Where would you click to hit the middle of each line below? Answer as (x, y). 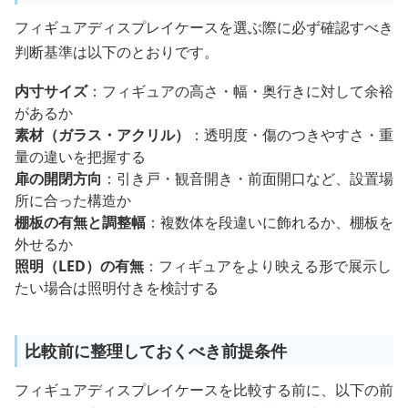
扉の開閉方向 (58, 179)
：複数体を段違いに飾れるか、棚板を (270, 223)
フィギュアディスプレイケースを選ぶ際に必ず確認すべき (204, 28)
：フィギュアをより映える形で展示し (268, 266)
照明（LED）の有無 (79, 266)
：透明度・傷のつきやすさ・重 (291, 135)
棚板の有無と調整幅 (80, 223)
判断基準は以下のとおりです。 (117, 52)
